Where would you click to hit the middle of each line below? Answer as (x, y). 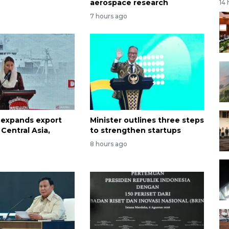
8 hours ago (108, 144)
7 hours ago (108, 16)
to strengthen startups (135, 131)
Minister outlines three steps (147, 120)
